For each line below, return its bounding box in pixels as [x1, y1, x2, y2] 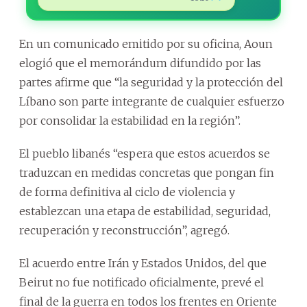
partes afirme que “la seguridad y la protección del [19, 75, 283, 89]
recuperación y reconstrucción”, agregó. [19, 223, 230, 237]
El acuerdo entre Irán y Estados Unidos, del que [19, 256, 267, 270]
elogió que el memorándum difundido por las [19, 56, 261, 70]
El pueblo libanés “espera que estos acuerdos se [19, 146, 270, 160]
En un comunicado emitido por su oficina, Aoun [19, 36, 273, 51]
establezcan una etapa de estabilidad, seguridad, [19, 204, 271, 218]
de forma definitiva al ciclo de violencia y [19, 184, 235, 199]
